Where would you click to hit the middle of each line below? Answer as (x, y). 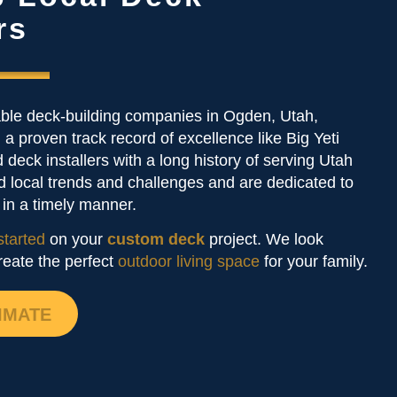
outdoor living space (189, 262)
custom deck (156, 240)
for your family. (314, 262)
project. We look (266, 240)
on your (76, 240)
